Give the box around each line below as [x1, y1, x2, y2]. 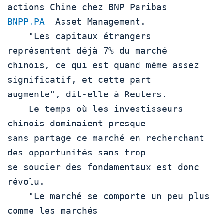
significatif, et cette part [7, 74, 151, 85]
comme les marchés [7, 205, 98, 216]
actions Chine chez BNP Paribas [167, 1, 178, 12]
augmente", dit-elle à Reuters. [7, 89, 167, 99]
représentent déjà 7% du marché [7, 45, 167, 56]
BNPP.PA [7, 16, 45, 27]
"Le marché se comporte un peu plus [7, 190, 29, 201]
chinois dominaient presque [7, 118, 146, 128]
